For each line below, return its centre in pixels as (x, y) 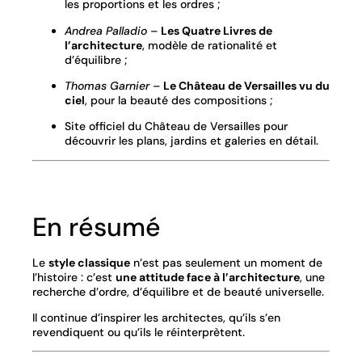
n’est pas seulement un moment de (226, 262)
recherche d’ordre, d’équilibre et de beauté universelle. (178, 291)
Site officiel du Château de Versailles (162, 126)
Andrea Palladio (106, 30)
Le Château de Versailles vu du (246, 85)
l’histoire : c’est (74, 277)
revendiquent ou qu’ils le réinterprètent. (139, 333)
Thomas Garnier (107, 85)
